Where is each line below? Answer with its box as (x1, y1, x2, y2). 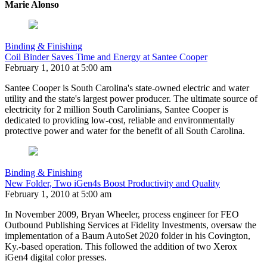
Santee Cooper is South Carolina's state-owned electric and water (5, 83, 249, 94)
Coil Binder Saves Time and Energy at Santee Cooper (5, 52, 207, 63)
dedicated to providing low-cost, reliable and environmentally (5, 115, 235, 126)
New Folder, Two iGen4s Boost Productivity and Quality (5, 178, 220, 189)
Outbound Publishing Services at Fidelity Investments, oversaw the (5, 220, 256, 231)
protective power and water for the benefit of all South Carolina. (5, 126, 245, 136)
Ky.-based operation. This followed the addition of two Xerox (5, 241, 237, 252)
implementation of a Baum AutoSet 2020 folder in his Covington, (5, 231, 250, 241)
